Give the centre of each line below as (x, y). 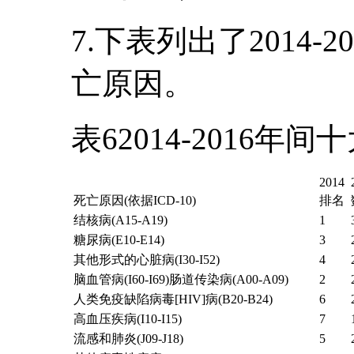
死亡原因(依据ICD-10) (135, 201)
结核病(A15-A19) (121, 220)
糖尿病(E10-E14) (119, 240)
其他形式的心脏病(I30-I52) (147, 260)
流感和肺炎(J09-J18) (128, 339)
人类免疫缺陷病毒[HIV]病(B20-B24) (173, 299)
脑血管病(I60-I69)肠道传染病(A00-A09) (181, 280)
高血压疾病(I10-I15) (128, 319)
